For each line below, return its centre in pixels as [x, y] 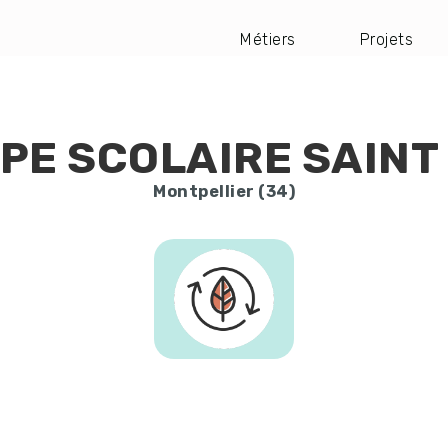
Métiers [268, 39]
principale [311, 93]
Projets [386, 39]
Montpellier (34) [224, 192]
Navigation [318, 57]
